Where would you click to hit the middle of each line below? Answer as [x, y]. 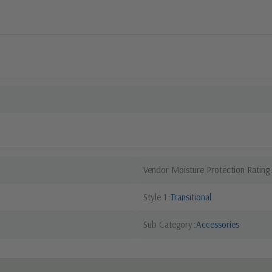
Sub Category [168, 224]
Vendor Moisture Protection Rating [206, 169]
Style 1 [155, 197]
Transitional [191, 197]
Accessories [218, 224]
